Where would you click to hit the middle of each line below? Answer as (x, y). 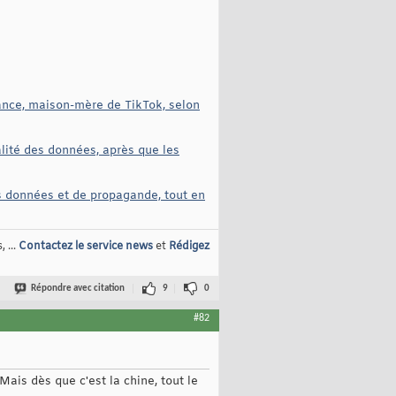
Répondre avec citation (78, 289)
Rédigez (189, 247)
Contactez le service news (86, 247)
